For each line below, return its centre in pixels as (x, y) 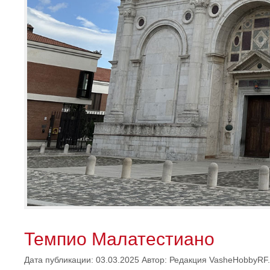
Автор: (155, 260)
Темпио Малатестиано (119, 239)
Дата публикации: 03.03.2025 (82, 260)
